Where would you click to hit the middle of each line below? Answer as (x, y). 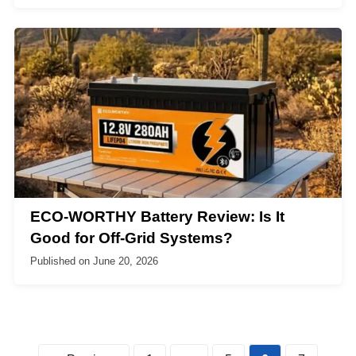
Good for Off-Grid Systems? (132, 238)
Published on (62, 261)
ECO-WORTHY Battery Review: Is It (157, 216)
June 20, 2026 (126, 261)
